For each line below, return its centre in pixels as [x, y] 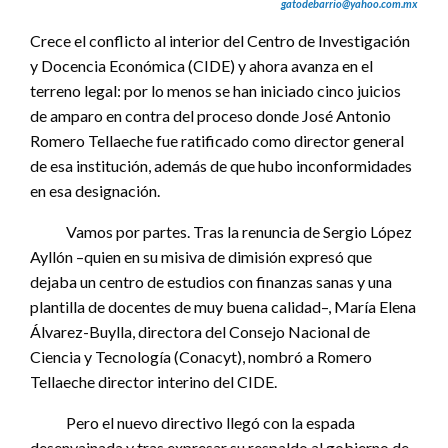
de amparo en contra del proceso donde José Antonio [210, 116]
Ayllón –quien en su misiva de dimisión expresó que [201, 257]
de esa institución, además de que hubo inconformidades [221, 166]
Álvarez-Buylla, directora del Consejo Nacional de [200, 332]
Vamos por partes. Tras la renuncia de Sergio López [221, 232]
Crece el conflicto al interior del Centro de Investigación [220, 41]
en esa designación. [95, 191]
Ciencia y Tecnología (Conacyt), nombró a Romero [201, 357]
